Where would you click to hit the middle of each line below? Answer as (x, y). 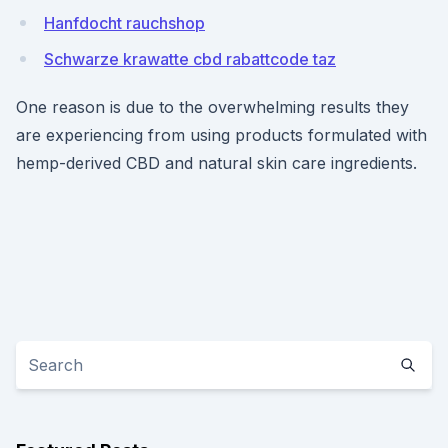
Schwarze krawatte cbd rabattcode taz (190, 59)
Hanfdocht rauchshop (124, 23)
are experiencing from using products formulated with (221, 135)
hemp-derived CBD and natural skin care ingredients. (216, 163)
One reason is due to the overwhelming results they (212, 107)
